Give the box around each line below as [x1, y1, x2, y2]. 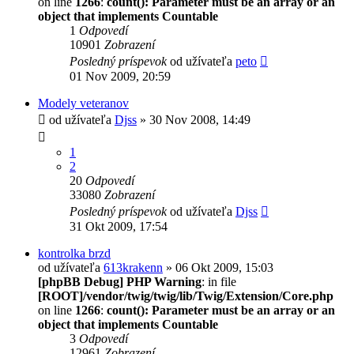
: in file [201, 274, 236, 288]
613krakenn [104, 260, 163, 274]
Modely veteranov [38, 96, 129, 110]
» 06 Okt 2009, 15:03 [163, 260, 273, 274]
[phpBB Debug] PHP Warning [38, 274, 201, 288]
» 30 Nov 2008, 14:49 [137, 112, 250, 126]
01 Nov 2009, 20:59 [70, 69, 171, 83]
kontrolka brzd [38, 246, 111, 260]
